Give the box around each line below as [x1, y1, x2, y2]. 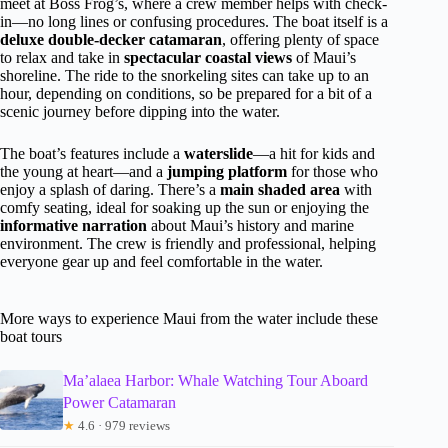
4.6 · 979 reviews [74, 418, 170, 434]
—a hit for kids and [253, 145, 375, 163]
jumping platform [167, 163, 287, 181]
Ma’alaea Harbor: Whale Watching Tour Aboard [62, 372, 368, 390]
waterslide [184, 145, 253, 163]
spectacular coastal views [124, 49, 292, 67]
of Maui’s [292, 49, 356, 67]
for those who [287, 163, 378, 181]
